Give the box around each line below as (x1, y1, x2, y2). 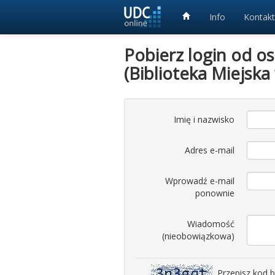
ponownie (195, 187, 234, 199)
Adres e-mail (185, 144, 234, 156)
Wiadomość (187, 218, 234, 230)
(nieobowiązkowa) (162, 230, 234, 242)
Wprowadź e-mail (165, 175, 234, 187)
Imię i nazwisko (174, 114, 234, 125)
